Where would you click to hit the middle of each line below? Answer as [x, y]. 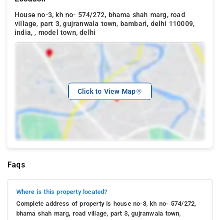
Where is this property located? [62, 192]
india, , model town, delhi [55, 32]
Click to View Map [107, 91]
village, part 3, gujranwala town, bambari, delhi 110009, [105, 24]
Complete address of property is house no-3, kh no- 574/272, [106, 204]
